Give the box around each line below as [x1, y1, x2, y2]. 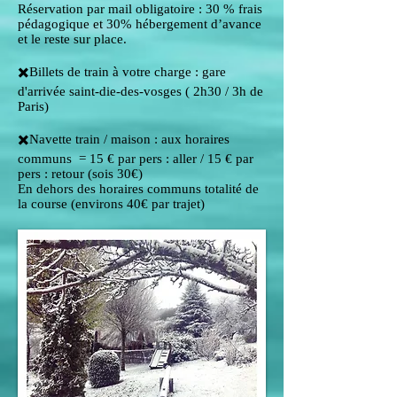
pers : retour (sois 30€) [18, 167, 146, 181]
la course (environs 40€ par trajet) [18, 197, 205, 211]
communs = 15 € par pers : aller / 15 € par [18, 152, 253, 166]
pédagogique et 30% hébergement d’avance [18, 17, 261, 31]
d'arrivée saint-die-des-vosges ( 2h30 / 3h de [18, 84, 263, 98]
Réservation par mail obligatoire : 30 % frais [18, 2, 262, 16]
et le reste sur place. [18, 32, 127, 46]
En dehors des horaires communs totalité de [18, 182, 259, 196]
